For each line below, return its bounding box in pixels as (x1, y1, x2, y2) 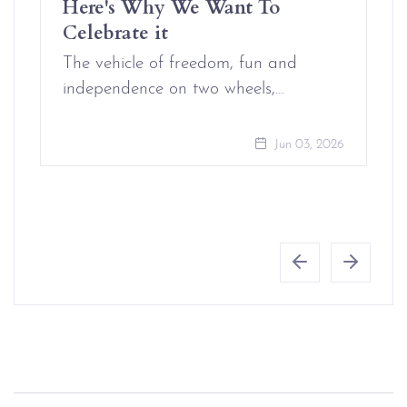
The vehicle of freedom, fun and (63, 55, 297, 73)
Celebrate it (63, 17, 168, 45)
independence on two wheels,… (63, 81, 284, 98)
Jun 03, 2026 (271, 138, 344, 152)
